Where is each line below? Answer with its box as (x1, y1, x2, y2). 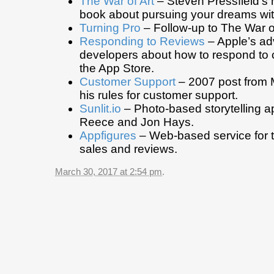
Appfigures (80, 129, 136, 143)
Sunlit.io (80, 102, 121, 116)
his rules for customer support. (80, 89, 238, 102)
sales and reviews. (80, 143, 177, 156)
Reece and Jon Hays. (80, 116, 194, 129)
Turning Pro (80, 21, 141, 35)
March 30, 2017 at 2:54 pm (55, 166, 162, 177)
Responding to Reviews (80, 35, 205, 48)
